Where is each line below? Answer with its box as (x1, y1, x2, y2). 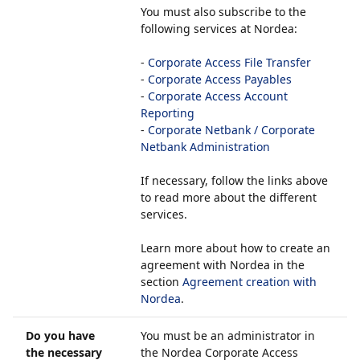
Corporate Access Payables (148, 72, 292, 87)
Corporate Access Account (148, 88, 288, 104)
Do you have (26, 328, 95, 343)
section (141, 274, 182, 289)
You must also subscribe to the (141, 4, 306, 19)
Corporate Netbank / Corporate (148, 122, 315, 137)
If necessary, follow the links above (141, 173, 328, 188)
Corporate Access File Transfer (148, 55, 311, 70)
